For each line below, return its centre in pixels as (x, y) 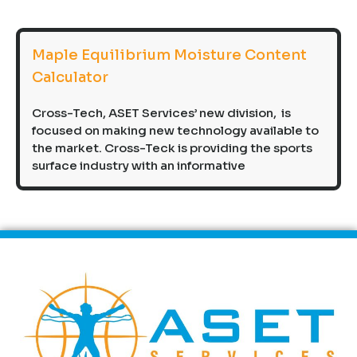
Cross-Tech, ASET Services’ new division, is (161, 113)
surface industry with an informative (139, 166)
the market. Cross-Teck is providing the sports (172, 148)
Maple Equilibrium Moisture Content (169, 55)
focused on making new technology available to (175, 131)
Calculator (70, 78)
